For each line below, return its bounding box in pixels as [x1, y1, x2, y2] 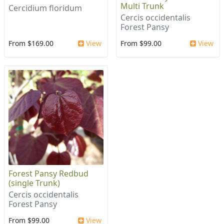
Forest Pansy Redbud [8, 167, 88, 179]
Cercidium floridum [8, 2, 82, 13]
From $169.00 [8, 38, 53, 48]
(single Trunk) [8, 177, 60, 188]
